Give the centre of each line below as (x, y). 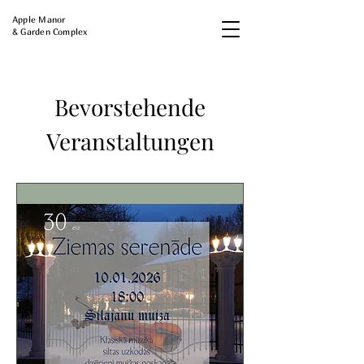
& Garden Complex (50, 31)
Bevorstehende (130, 107)
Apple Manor (39, 19)
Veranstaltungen (130, 141)
